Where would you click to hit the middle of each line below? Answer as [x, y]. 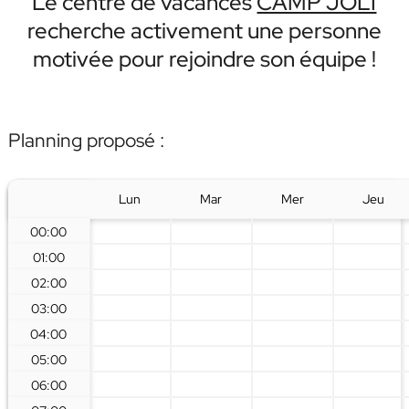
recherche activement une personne [204, 31]
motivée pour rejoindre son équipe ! [204, 59]
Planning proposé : [86, 140]
